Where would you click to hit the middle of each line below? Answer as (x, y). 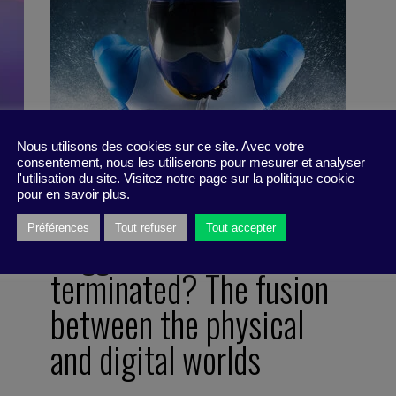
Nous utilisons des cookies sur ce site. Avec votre (160, 147)
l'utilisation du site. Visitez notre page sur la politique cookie (186, 179)
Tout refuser (145, 228)
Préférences (58, 228)
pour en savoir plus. (73, 194)
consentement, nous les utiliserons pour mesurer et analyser (191, 163)
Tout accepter (241, 228)
